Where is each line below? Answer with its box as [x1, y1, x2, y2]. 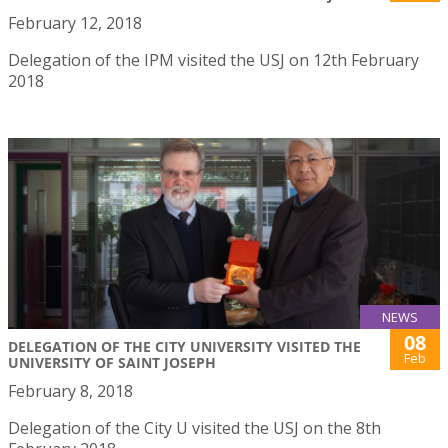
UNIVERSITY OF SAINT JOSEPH [8, 353, 216, 373]
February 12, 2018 [8, 12, 142, 35]
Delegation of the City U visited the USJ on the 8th [8, 417, 381, 440]
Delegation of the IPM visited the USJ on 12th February [8, 49, 419, 72]
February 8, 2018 [8, 380, 133, 403]
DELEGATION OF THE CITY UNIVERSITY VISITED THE [8, 337, 361, 357]
